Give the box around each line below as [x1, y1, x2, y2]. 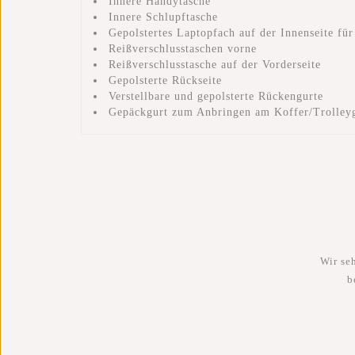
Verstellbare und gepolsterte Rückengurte [109, 90, 323, 103]
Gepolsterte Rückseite [109, 74, 222, 87]
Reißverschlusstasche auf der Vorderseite [109, 59, 321, 71]
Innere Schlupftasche [109, 11, 218, 24]
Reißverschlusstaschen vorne [109, 43, 257, 55]
